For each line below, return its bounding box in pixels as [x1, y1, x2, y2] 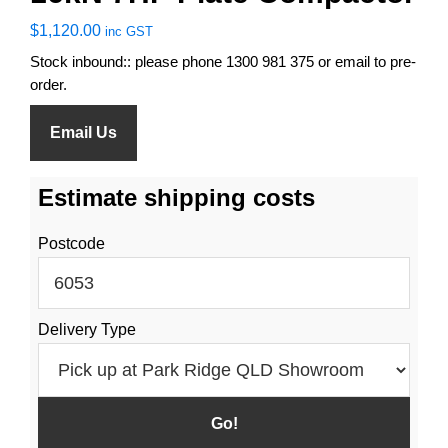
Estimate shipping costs [38, 183, 315, 211]
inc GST [105, 23, 153, 39]
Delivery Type [38, 320, 136, 338]
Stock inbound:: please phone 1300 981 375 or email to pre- [30, 53, 416, 70]
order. [30, 76, 67, 93]
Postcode [38, 234, 105, 252]
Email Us [50, 123, 117, 141]
